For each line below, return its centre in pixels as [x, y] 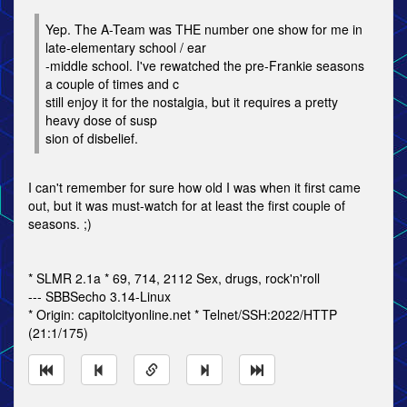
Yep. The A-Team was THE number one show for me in [204, 29]
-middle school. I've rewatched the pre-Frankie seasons [205, 65]
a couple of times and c [112, 84]
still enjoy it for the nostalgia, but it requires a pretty [192, 102]
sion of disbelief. [92, 138]
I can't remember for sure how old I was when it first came [194, 187]
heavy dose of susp [101, 120]
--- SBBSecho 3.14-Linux [99, 296]
